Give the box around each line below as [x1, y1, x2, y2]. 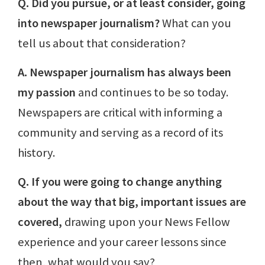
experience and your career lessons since [18, 234, 227, 250]
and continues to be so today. [76, 84, 228, 100]
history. [18, 144, 55, 160]
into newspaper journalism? [18, 15, 160, 31]
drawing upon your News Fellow [62, 214, 230, 230]
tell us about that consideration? [18, 35, 186, 51]
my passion [18, 84, 76, 100]
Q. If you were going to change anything [18, 173, 222, 189]
